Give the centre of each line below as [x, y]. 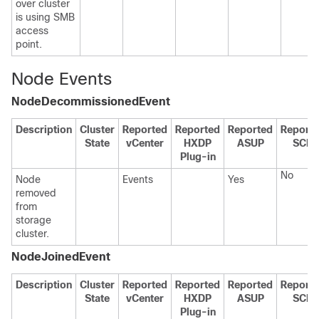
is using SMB [45, 17]
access [32, 31]
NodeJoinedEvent [61, 257]
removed [36, 193]
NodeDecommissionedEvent [91, 101]
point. [29, 44]
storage [33, 220]
